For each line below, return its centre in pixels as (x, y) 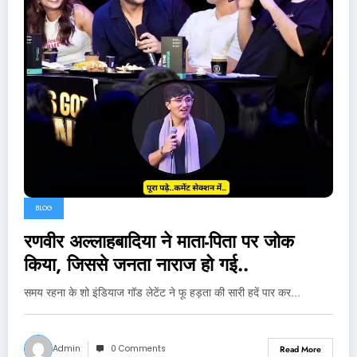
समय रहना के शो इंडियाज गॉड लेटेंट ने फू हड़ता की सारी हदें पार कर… (162, 293)
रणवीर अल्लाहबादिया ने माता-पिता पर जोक (159, 241)
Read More (300, 349)
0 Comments (138, 349)
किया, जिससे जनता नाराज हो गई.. (136, 265)
